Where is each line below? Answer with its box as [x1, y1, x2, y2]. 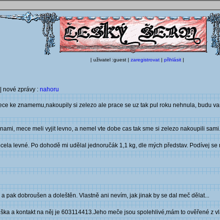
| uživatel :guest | [90, 57, 131, 62]
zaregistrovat [131, 57, 160, 62]
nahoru [40, 86, 59, 93]
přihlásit [164, 57, 181, 62]
